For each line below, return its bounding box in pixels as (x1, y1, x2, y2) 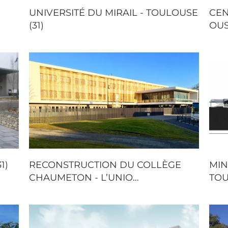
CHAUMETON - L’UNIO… (29, 172, 139, 183)
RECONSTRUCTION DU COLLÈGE (29, 159, 182, 170)
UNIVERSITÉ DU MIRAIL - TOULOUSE (29, 7, 198, 19)
